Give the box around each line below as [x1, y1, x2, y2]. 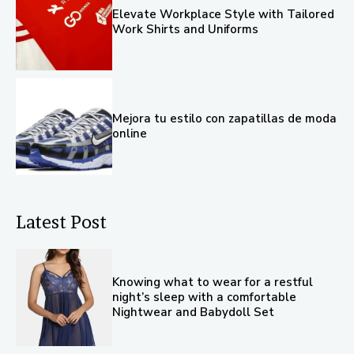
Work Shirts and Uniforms [112, 21, 259, 37]
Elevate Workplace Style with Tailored [112, 6, 335, 22]
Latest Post [16, 212, 107, 233]
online [112, 125, 148, 141]
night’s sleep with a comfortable [112, 288, 297, 305]
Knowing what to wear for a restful [112, 273, 314, 290]
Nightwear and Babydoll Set [112, 303, 275, 320]
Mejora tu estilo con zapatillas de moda [112, 110, 337, 126]
